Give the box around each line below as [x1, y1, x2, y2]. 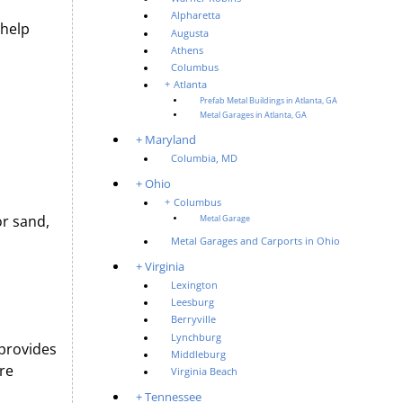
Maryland [145, 130, 197, 148]
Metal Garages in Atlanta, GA [200, 110, 308, 121]
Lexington [171, 278, 219, 291]
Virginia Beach [171, 364, 238, 378]
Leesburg [171, 296, 215, 309]
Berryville [171, 313, 217, 327]
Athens [171, 43, 204, 57]
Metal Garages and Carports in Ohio [171, 234, 341, 247]
